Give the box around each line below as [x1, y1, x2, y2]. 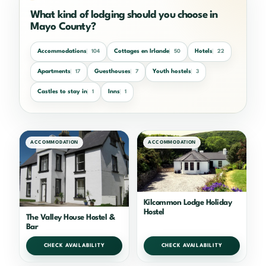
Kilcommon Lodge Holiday [144, 199, 232, 207]
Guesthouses [94, 68, 131, 75]
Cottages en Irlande [114, 48, 169, 55]
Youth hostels [153, 68, 191, 75]
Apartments [37, 68, 71, 75]
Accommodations [37, 48, 87, 55]
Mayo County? [30, 21, 96, 32]
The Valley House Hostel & [26, 213, 115, 221]
